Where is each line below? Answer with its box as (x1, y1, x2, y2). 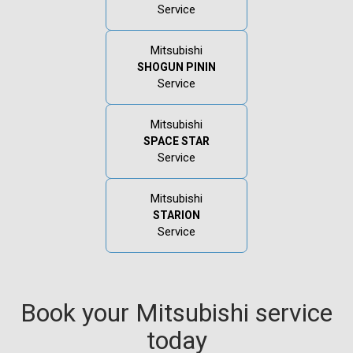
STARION (153, 208, 200, 221)
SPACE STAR (143, 134, 210, 147)
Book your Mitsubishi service (20, 297, 333, 328)
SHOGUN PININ (137, 60, 216, 73)
